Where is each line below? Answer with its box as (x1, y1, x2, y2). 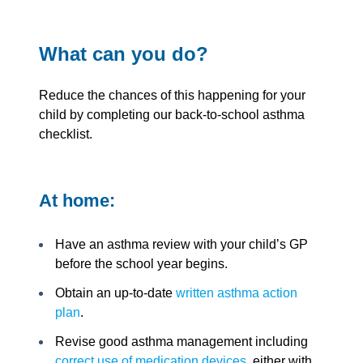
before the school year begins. (55, 256, 231, 271)
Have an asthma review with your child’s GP (55, 237, 308, 251)
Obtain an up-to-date (55, 285, 176, 300)
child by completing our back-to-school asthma (39, 108, 305, 122)
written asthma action (176, 285, 297, 300)
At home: (39, 190, 115, 211)
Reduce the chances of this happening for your (39, 88, 305, 103)
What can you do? (39, 43, 208, 66)
